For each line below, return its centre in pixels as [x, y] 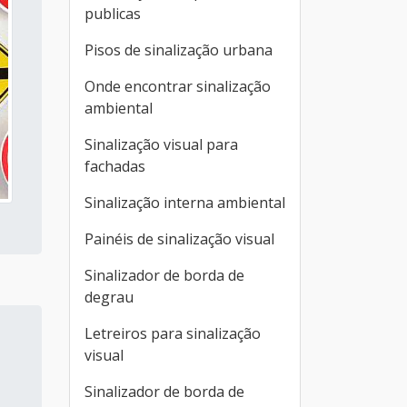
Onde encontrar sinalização [178, 86]
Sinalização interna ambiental [185, 203]
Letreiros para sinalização [173, 333]
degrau [109, 297]
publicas [113, 14]
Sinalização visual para [161, 144]
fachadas [115, 166]
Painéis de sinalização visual [179, 239]
